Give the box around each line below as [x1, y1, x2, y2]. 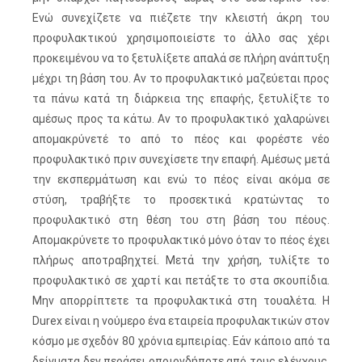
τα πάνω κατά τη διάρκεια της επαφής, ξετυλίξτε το [32, 92, 330, 105]
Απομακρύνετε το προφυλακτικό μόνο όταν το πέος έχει [32, 234, 330, 246]
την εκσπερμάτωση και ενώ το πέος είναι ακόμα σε [32, 173, 330, 186]
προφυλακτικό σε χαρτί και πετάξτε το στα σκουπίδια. [32, 274, 330, 287]
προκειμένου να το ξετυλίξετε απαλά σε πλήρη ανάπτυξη [32, 52, 330, 65]
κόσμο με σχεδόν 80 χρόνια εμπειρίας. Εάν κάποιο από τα [32, 335, 330, 347]
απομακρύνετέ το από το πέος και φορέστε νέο [32, 133, 330, 145]
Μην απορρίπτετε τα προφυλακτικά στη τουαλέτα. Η [32, 294, 330, 307]
